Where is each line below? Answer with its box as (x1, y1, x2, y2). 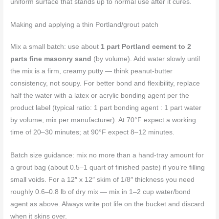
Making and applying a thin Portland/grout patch (10, 21, 159, 29)
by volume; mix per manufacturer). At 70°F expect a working (10, 116, 197, 124)
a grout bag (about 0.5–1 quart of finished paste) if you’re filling (10, 163, 205, 171)
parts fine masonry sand (10, 55, 92, 63)
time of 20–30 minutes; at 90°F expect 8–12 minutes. (10, 129, 175, 136)
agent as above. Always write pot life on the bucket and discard (10, 200, 205, 208)
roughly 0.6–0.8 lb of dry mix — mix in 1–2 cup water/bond (10, 188, 191, 196)
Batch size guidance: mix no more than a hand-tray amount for (10, 151, 204, 159)
